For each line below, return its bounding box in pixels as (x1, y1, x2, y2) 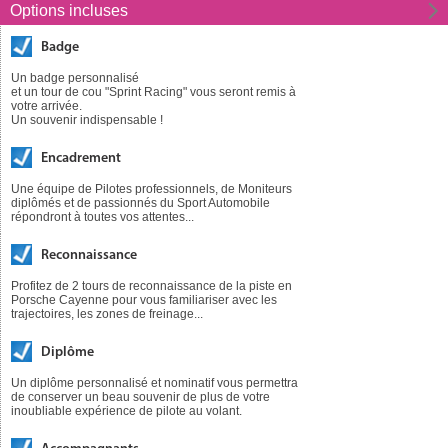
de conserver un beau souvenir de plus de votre (11, 389, 270, 404)
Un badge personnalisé (11, 70, 139, 85)
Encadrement (41, 150, 121, 166)
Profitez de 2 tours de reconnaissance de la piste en (11, 278, 292, 293)
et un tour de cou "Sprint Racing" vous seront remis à (11, 84, 296, 99)
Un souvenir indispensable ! (11, 112, 163, 127)
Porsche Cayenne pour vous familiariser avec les (11, 292, 277, 307)
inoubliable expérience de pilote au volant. (11, 403, 242, 418)
